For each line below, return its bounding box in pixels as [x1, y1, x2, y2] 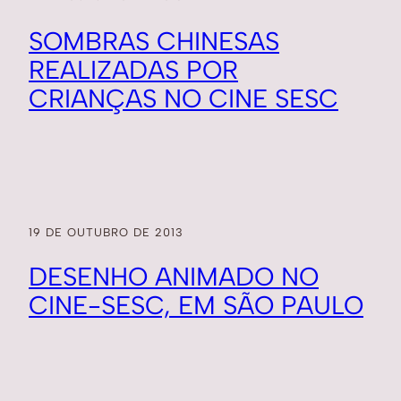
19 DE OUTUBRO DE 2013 [29, 225, 183, 239]
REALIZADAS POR [29, 54, 238, 85]
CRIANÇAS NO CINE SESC [29, 82, 338, 114]
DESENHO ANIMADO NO [29, 261, 319, 293]
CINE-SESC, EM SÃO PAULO [29, 290, 363, 321]
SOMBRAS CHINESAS [29, 25, 279, 56]
